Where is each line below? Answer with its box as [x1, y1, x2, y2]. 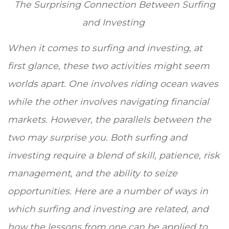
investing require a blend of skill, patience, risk [8, 150, 220, 161]
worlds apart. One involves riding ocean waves [8, 78, 218, 89]
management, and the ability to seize [8, 168, 177, 179]
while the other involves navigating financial [8, 96, 209, 107]
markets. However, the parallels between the [8, 114, 211, 125]
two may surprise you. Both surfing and [8, 132, 187, 143]
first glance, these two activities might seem [8, 60, 210, 72]
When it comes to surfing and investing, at [8, 42, 202, 54]
